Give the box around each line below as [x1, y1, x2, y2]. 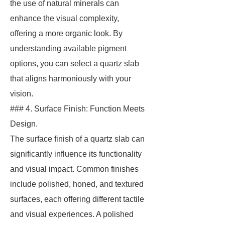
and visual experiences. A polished [10, 210, 134, 218]
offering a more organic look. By [10, 29, 123, 38]
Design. [10, 120, 38, 128]
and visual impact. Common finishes [10, 165, 139, 173]
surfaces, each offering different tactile [10, 195, 144, 203]
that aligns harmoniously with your [10, 74, 131, 83]
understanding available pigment [10, 44, 127, 53]
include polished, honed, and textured [10, 180, 144, 188]
